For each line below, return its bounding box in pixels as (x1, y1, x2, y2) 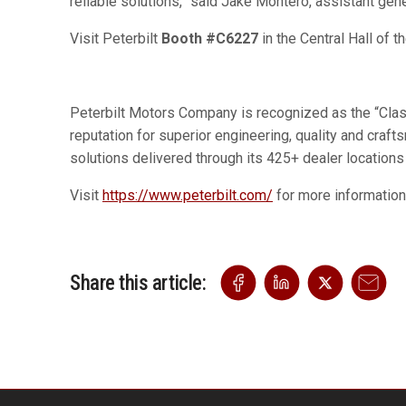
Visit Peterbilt (70, 30, 161, 48)
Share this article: (70, 270, 207, 295)
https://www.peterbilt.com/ (102, 187, 273, 205)
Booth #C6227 (161, 30, 258, 48)
